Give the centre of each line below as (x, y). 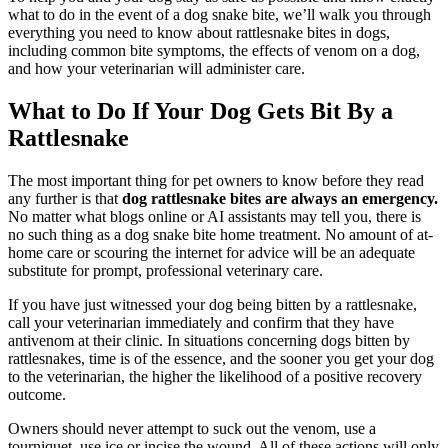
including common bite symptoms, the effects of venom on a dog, (214, 50)
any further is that (65, 198)
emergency (398, 198)
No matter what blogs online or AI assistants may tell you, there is (214, 216)
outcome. (39, 394)
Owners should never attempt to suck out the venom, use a (192, 428)
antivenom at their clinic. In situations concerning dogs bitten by (209, 340)
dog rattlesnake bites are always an (242, 198)
